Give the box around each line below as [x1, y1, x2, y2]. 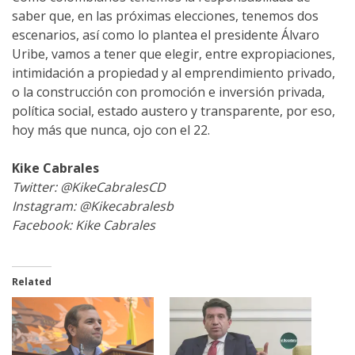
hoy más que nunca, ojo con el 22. [12, 121, 210, 139]
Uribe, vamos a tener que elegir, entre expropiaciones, [12, 45, 335, 63]
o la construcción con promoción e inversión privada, [12, 83, 325, 101]
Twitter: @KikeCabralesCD [12, 178, 166, 197]
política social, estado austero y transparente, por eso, [12, 102, 335, 120]
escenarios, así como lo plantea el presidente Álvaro [12, 26, 319, 44]
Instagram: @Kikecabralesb [12, 197, 174, 216]
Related [12, 275, 52, 289]
